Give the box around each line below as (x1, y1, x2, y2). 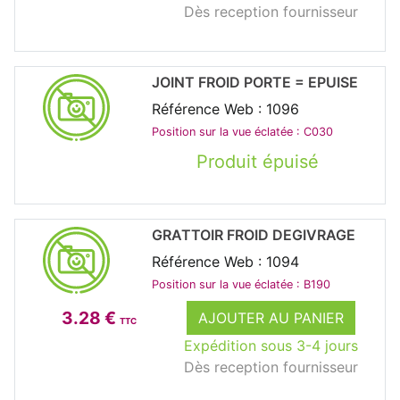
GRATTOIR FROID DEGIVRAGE (151, 225, 355, 244)
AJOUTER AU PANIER (197, 308, 344, 327)
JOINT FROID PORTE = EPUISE (151, 72, 358, 91)
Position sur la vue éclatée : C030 (151, 124, 333, 138)
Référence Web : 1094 (151, 252, 299, 271)
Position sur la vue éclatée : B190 (151, 277, 330, 291)
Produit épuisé (196, 150, 319, 172)
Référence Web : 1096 (151, 99, 299, 118)
